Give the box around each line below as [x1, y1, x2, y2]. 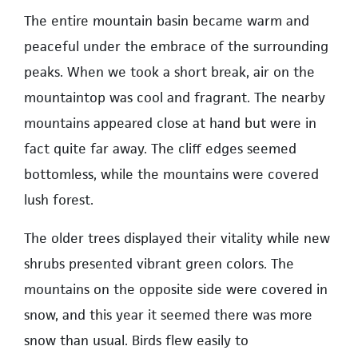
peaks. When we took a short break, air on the [24, 62, 315, 81]
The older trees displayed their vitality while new [24, 229, 330, 247]
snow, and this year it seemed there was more [24, 305, 312, 324]
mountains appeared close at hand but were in [24, 113, 316, 132]
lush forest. [24, 190, 93, 209]
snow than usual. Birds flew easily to [24, 331, 249, 349]
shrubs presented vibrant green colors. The [24, 254, 294, 272]
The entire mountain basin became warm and [24, 11, 309, 30]
